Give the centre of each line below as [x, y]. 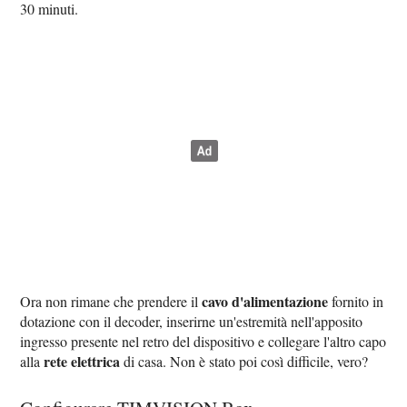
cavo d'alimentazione [265, 302]
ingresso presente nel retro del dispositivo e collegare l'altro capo [203, 342]
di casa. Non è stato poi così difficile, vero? [244, 362]
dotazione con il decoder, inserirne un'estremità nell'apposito [192, 322]
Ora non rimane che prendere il [111, 302]
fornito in [356, 302]
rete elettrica [82, 362]
